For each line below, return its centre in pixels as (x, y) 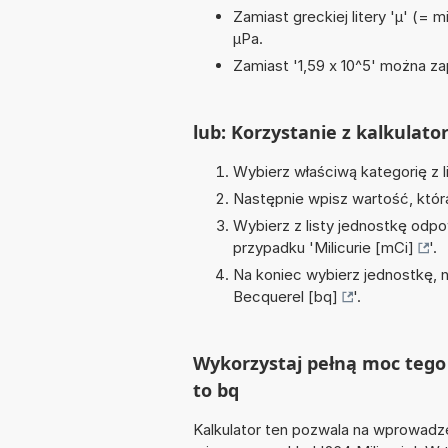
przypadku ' (273, 248)
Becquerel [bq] (285, 297)
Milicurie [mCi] (364, 248)
